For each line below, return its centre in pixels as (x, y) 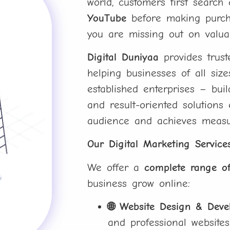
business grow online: (139, 183)
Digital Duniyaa (123, 57)
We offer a (116, 167)
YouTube (107, 18)
